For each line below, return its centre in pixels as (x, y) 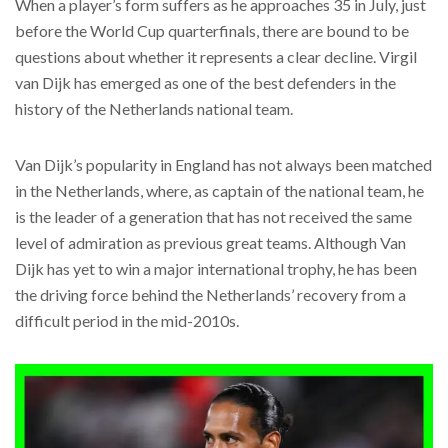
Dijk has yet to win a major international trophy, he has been (216, 269)
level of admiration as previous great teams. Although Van (210, 243)
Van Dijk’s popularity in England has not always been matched (223, 165)
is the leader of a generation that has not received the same (213, 217)
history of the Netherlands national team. (154, 109)
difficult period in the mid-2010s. (127, 321)
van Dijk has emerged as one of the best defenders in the (205, 83)
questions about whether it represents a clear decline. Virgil (216, 57)
